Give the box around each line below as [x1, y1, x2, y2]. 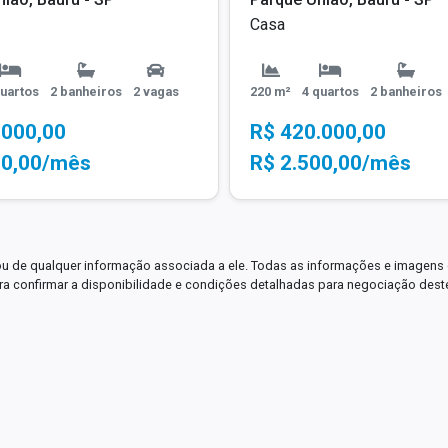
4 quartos [302, 84, 359, 100]
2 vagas [133, 84, 179, 100]
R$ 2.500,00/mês [250, 151, 411, 176]
